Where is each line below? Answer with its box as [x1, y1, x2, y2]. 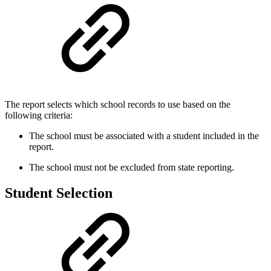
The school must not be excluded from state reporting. [29, 162, 234, 173]
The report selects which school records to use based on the [5, 99, 230, 110]
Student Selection [5, 185, 113, 201]
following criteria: [5, 110, 73, 121]
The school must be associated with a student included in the [29, 131, 259, 142]
